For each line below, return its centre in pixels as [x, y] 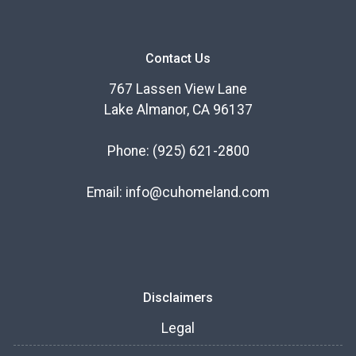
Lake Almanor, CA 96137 [178, 110]
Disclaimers [178, 298]
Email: [106, 193]
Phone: [130, 151]
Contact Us [178, 59]
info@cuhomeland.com [197, 193]
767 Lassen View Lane [178, 89]
